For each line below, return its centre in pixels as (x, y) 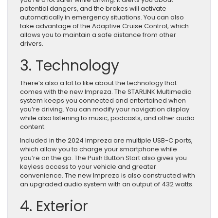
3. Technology (70, 66)
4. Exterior (54, 207)
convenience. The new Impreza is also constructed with (108, 176)
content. (33, 127)
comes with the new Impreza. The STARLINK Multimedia (106, 92)
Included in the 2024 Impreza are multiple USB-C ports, (106, 141)
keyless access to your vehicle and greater (88, 167)
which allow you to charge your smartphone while (99, 149)
